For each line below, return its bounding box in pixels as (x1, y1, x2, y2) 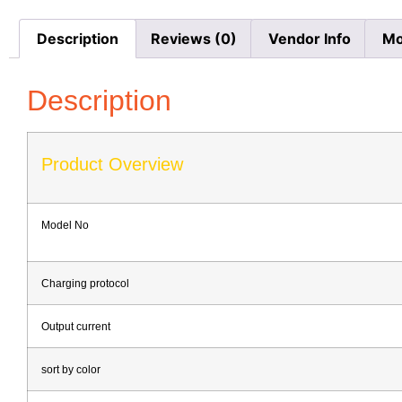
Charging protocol (41, 276, 129, 289)
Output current (41, 319, 110, 332)
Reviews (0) (150, 29, 237, 48)
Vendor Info (267, 29, 351, 48)
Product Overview (41, 153, 183, 174)
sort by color (41, 363, 100, 375)
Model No (41, 218, 89, 231)
